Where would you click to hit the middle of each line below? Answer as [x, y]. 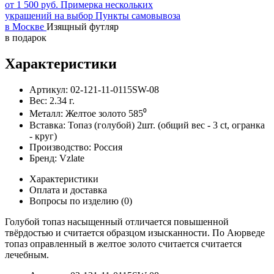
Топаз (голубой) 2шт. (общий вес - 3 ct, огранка [166, 125]
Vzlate [72, 158]
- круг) [43, 136]
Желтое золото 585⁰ [106, 113]
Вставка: [47, 125]
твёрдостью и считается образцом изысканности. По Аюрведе [135, 232]
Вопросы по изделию [75, 201]
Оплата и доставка [68, 190]
